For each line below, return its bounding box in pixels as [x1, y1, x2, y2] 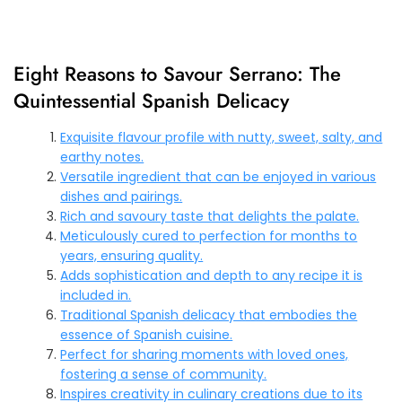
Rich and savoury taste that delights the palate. [60, 206, 360, 225]
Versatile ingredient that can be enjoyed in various [60, 167, 377, 186]
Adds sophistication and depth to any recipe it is [60, 266, 363, 284]
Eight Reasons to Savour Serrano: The [13, 58, 341, 88]
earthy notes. [60, 147, 144, 166]
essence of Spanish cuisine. [60, 325, 233, 344]
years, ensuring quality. [60, 246, 204, 265]
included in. [60, 285, 132, 304]
